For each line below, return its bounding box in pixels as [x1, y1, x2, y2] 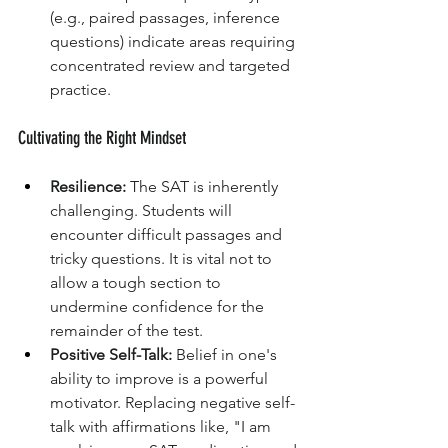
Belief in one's [172, 345, 281, 365]
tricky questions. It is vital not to [50, 249, 276, 269]
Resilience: [50, 177, 126, 197]
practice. [50, 80, 111, 100]
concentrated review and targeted [50, 56, 294, 76]
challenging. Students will [50, 201, 236, 221]
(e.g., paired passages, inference [50, 8, 284, 28]
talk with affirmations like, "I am [50, 417, 275, 437]
